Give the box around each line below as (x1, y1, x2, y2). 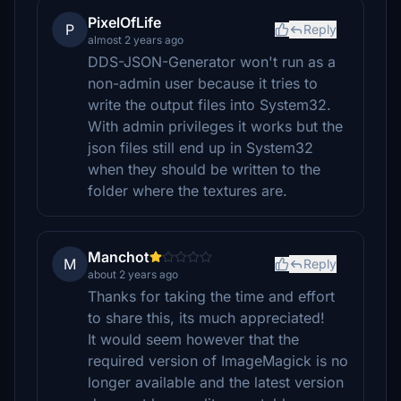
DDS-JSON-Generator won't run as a (88, 53, 336, 71)
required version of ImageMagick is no (88, 352, 348, 370)
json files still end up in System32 (88, 139, 313, 157)
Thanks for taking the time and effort (88, 287, 335, 305)
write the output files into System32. (88, 96, 331, 114)
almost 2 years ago (88, 33, 183, 47)
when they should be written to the (88, 160, 320, 178)
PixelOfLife (88, 13, 161, 31)
